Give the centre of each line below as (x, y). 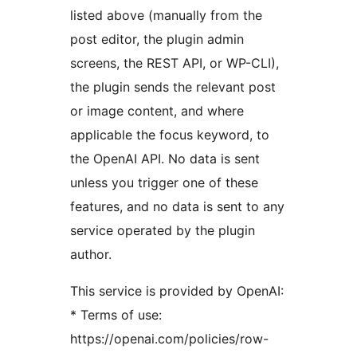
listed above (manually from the (166, 15)
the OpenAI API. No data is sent (165, 158)
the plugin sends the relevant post (173, 86)
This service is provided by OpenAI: (177, 290)
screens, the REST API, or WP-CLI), (175, 63)
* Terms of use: (116, 314)
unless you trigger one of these (164, 182)
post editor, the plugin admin (157, 39)
